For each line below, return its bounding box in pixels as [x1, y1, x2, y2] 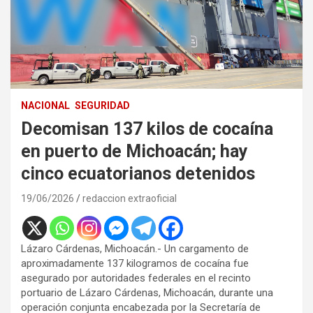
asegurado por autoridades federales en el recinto [21, 271, 251, 284]
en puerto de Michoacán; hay [21, 140, 248, 161]
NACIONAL [21, 99, 70, 111]
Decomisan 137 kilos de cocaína [21, 118, 273, 139]
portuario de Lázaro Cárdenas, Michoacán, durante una [21, 286, 273, 299]
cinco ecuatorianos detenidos [21, 163, 255, 184]
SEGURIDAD [75, 99, 130, 111]
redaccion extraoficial [82, 192, 177, 204]
